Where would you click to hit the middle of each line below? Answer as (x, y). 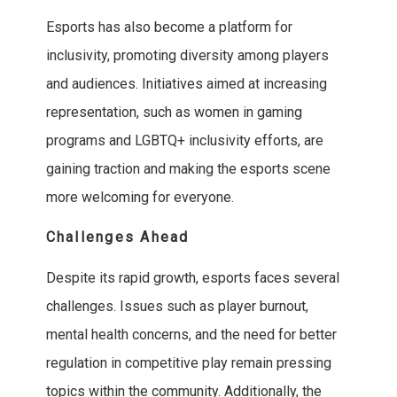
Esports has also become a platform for (169, 27)
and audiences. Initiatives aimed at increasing (186, 84)
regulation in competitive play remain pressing (188, 363)
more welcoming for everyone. (140, 198)
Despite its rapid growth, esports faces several (192, 278)
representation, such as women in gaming (174, 113)
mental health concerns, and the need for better (191, 335)
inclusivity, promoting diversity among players (187, 56)
